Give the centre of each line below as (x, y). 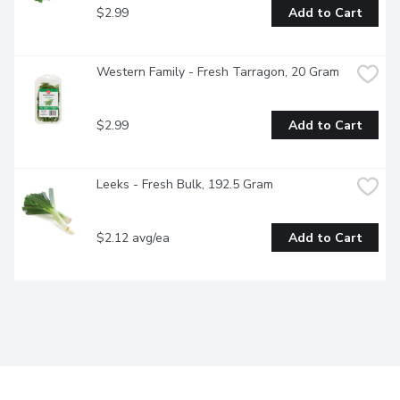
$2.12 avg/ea (133, 237)
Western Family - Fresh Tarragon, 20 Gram (218, 72)
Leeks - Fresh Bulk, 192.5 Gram (185, 185)
